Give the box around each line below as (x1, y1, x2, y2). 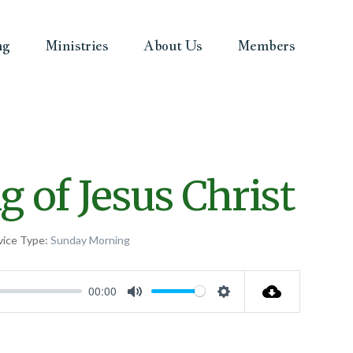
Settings (223, 299, 275, 321)
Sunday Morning (50, 232, 130, 247)
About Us (143, 35, 203, 54)
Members (237, 35, 295, 54)
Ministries (45, 35, 109, 54)
